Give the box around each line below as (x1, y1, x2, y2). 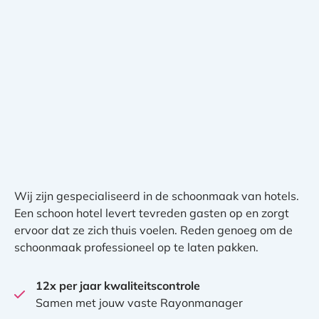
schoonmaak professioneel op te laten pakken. (14, 240, 258, 254)
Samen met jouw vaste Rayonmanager (36, 296, 243, 310)
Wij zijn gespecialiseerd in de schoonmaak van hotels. (14, 189, 299, 203)
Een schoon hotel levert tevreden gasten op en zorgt (14, 206, 289, 220)
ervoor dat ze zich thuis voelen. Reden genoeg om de (14, 223, 293, 237)
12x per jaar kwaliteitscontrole (36, 278, 200, 293)
